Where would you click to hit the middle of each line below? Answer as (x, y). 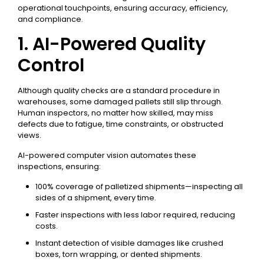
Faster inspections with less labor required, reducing (135, 215)
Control (51, 65)
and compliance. (50, 19)
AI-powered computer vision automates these (107, 155)
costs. (47, 226)
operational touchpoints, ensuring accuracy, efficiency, (123, 8)
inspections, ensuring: (59, 166)
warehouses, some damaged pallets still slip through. (120, 102)
